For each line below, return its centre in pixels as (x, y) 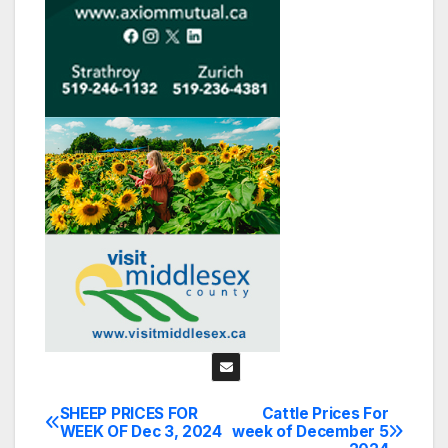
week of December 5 (310, 431)
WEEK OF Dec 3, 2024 (140, 431)
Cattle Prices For (325, 413)
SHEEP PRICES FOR (128, 413)
